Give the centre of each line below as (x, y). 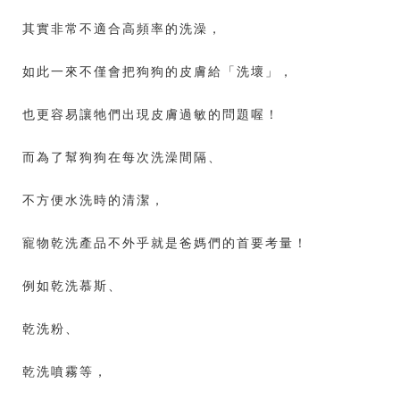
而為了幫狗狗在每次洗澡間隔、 (122, 157)
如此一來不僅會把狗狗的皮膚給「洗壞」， (158, 71)
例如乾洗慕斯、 (72, 285)
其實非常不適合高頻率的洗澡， (122, 28)
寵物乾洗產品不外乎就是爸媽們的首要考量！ (165, 242)
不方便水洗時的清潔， (94, 200)
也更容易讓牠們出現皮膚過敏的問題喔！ (151, 114)
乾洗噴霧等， (65, 371)
